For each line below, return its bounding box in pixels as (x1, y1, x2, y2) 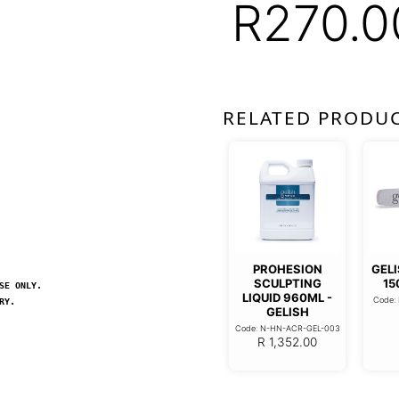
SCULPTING (253, 275, 322, 290)
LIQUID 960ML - (242, 289, 332, 305)
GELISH (265, 304, 309, 319)
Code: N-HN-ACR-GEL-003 (234, 322, 340, 333)
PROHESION (252, 261, 322, 276)
